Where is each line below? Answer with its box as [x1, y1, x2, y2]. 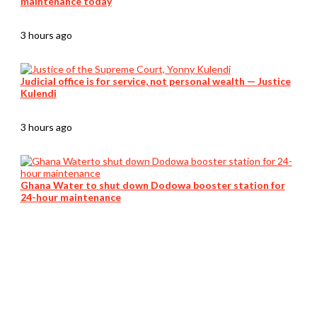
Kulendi [20, 87, 57, 100]
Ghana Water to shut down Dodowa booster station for [20, 179, 285, 192]
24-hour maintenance [20, 191, 121, 204]
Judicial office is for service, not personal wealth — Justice [20, 75, 291, 88]
